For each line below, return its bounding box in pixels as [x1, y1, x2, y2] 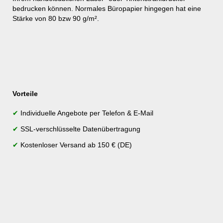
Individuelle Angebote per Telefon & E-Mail [18, 109, 153, 117]
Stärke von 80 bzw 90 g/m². [12, 14, 99, 22]
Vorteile [12, 90, 38, 98]
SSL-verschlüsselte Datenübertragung [18, 125, 140, 133]
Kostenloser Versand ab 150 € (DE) [18, 141, 132, 149]
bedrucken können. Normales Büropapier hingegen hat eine [12, 4, 201, 12]
